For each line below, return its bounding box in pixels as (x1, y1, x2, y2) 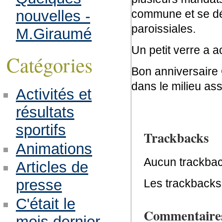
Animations (15, 140, 92, 158)
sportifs (15, 121, 66, 139)
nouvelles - (15, 7, 90, 25)
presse (15, 176, 62, 194)
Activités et (15, 85, 92, 103)
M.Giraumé (15, 25, 92, 43)
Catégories (6, 51, 93, 78)
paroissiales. (131, 22, 196, 35)
